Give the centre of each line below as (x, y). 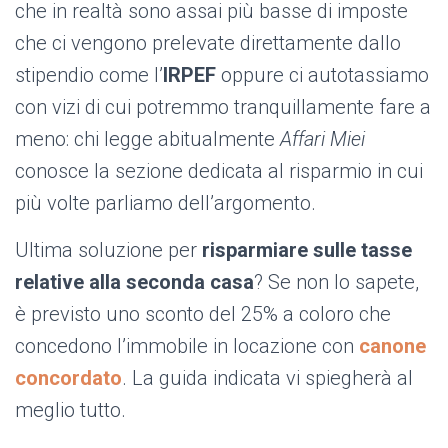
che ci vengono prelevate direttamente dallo (208, 43)
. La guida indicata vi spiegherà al (267, 378)
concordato (68, 378)
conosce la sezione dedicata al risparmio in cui (219, 171)
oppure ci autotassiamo (322, 75)
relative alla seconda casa (134, 282)
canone (392, 346)
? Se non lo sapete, (336, 282)
